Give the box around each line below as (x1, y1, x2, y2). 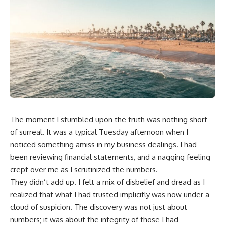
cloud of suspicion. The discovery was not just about (10, 202, 187, 212)
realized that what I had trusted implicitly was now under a (10, 189, 209, 199)
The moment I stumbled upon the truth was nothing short (10, 114, 207, 124)
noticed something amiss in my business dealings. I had (10, 139, 197, 149)
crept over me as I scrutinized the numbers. (10, 164, 158, 174)
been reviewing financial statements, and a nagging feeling (10, 152, 210, 162)
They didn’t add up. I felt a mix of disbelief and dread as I (10, 177, 205, 187)
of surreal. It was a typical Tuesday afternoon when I (10, 127, 188, 137)
